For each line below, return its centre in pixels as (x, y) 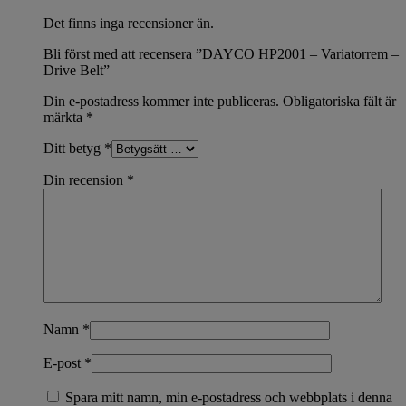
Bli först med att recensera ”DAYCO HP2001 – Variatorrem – (221, 53)
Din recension (85, 179)
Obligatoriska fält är (339, 101)
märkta (65, 117)
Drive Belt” (77, 70)
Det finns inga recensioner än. (129, 23)
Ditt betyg (74, 148)
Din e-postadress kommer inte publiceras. (161, 101)
